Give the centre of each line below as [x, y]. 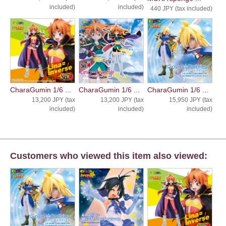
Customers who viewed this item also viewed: [109, 156]
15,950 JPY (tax [190, 100]
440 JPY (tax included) [181, 9]
